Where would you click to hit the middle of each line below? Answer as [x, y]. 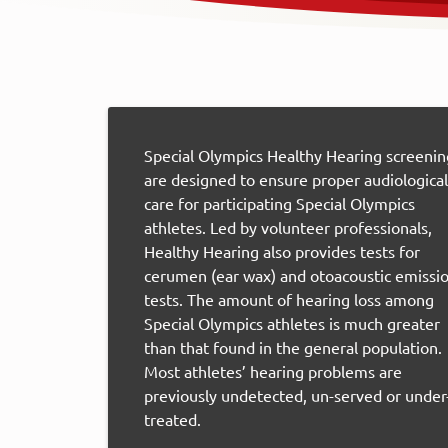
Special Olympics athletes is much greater [292, 323]
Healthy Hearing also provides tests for [282, 251]
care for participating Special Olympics [279, 203]
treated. [172, 419]
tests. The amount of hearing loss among [289, 299]
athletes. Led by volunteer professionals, [288, 227]
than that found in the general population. [293, 347]
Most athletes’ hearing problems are [273, 371]
